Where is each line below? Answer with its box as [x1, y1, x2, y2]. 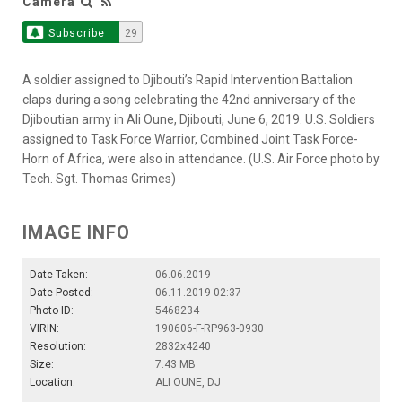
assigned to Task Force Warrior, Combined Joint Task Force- [22, 131, 358, 146]
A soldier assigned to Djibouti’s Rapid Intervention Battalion [22, 72, 353, 87]
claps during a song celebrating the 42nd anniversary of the [22, 92, 356, 107]
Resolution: [30, 339, 86, 353]
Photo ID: [30, 303, 74, 317]
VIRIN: [30, 321, 59, 335]
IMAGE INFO [22, 221, 130, 243]
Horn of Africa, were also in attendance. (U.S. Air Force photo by [22, 151, 380, 166]
